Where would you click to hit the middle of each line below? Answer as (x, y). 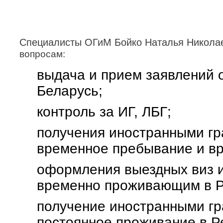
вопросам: (44, 54)
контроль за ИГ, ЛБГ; (104, 112)
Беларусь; (70, 91)
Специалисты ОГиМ (65, 42)
